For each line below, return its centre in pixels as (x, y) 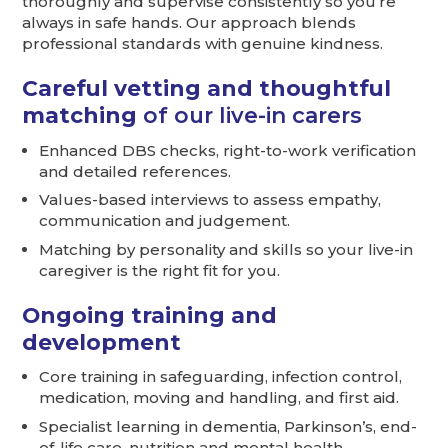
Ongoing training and (150, 314)
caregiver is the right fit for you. (160, 270)
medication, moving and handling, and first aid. (219, 398)
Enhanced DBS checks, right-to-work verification (228, 150)
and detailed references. (135, 171)
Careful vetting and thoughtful (207, 87)
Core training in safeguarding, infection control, (221, 377)
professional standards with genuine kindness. (203, 43)
